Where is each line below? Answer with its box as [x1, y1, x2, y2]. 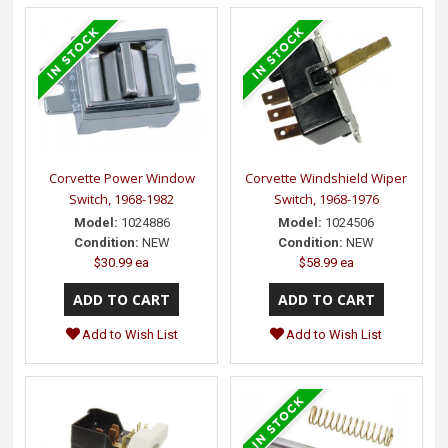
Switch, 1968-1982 [69, 190, 175, 209]
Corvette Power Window [48, 169, 195, 188]
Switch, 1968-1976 [273, 190, 379, 209]
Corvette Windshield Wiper [245, 169, 408, 188]
